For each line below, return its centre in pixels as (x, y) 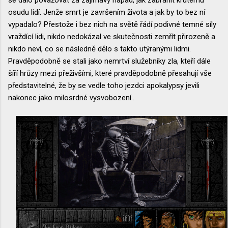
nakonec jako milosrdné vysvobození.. (71, 97)
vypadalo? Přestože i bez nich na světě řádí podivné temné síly (112, 24)
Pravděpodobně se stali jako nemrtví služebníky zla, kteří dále (109, 61)
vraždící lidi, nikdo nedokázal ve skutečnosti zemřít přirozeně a (112, 36)
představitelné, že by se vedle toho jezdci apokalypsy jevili (104, 85)
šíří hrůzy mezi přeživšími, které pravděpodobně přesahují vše (110, 73)
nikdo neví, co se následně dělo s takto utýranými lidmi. (99, 49)
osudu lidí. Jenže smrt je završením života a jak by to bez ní (107, 12)
